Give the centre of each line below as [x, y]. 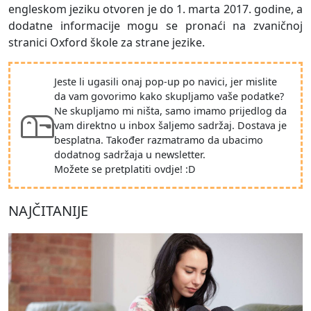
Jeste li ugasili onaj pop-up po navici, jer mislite [166, 82]
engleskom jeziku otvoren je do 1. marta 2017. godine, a [155, 9]
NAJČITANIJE [48, 211]
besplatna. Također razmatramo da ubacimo [159, 140]
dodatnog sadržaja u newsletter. [130, 155]
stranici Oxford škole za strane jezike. [107, 43]
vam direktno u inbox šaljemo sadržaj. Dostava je [170, 126]
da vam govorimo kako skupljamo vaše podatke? [169, 96]
